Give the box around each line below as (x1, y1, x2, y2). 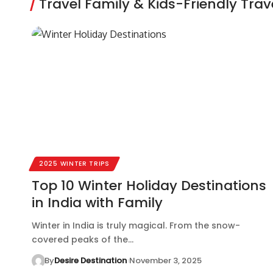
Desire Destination (54, 254, 127, 266)
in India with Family (32, 193, 163, 212)
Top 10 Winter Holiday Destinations (32, 175, 266, 195)
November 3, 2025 (129, 254, 202, 266)
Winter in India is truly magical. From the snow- (32, 219, 240, 232)
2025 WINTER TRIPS (39, 158, 110, 168)
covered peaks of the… (32, 233, 133, 246)
